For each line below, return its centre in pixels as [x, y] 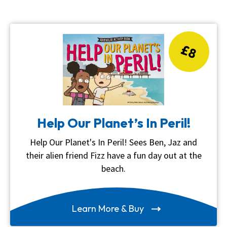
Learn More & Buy [109, 208]
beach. [113, 168]
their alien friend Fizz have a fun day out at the [113, 155]
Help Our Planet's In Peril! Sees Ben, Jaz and [113, 142]
